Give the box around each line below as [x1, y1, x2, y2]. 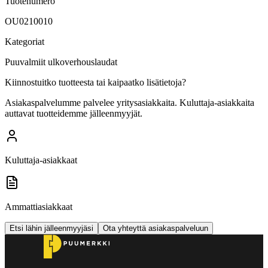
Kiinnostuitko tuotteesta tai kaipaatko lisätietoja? [5, 77, 186, 87]
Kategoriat [5, 36, 44, 47]
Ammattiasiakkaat [5, 201, 72, 212]
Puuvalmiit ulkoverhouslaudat [5, 56, 117, 67]
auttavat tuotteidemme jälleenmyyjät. [5, 108, 142, 118]
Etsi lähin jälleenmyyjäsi [10, 223, 93, 233]
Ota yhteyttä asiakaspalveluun [103, 223, 208, 233]
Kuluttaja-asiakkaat [5, 154, 77, 165]
